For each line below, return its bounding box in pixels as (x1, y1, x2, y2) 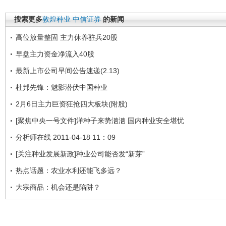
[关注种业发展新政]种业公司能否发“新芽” (16, 149, 145, 158)
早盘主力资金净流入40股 (16, 49, 94, 58)
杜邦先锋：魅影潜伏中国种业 (16, 83, 107, 91)
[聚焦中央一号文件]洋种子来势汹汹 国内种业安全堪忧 (16, 116, 184, 125)
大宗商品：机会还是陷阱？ (16, 183, 100, 191)
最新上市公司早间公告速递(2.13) (16, 66, 120, 75)
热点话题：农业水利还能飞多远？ (16, 166, 122, 175)
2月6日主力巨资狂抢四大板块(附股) (16, 99, 128, 108)
